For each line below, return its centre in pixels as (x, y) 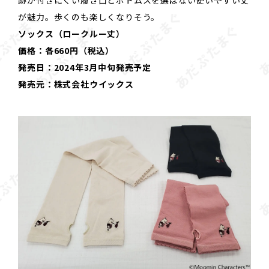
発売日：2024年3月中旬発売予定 (85, 68)
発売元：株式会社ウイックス (76, 84)
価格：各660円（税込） (66, 51)
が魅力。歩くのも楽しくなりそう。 (89, 17)
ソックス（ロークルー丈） (71, 34)
